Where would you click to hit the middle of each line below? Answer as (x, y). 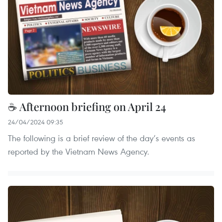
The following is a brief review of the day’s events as (102, 138)
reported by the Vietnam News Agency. (79, 151)
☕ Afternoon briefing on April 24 (87, 106)
